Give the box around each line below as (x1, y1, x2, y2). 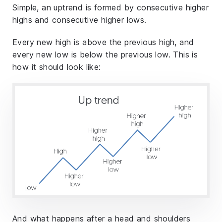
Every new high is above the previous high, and (12, 37, 194, 48)
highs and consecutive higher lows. (12, 15, 147, 25)
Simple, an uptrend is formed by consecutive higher (12, 2, 209, 13)
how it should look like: (12, 62, 101, 72)
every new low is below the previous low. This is (12, 50, 198, 60)
